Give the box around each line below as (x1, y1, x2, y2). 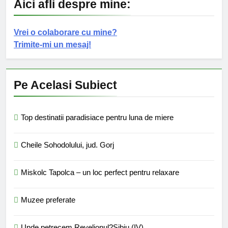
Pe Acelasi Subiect (14, 78, 117, 92)
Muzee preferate (21, 195, 75, 204)
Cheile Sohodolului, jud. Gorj (21, 140, 114, 149)
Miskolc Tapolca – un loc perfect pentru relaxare (21, 167, 179, 177)
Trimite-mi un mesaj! (14, 40, 91, 49)
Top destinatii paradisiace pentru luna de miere (21, 112, 174, 122)
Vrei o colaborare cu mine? (14, 27, 117, 37)
